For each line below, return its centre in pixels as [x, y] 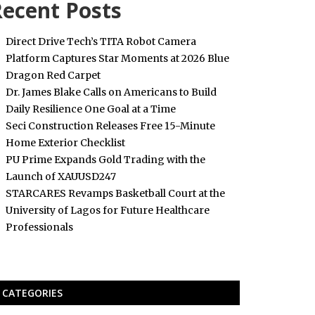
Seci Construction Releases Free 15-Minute [110, 126]
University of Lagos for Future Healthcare [107, 210]
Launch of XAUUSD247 [60, 176]
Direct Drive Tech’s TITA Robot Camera [101, 41]
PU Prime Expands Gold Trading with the [105, 160]
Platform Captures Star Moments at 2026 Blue [117, 58]
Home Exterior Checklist [65, 143]
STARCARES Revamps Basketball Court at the [115, 193]
